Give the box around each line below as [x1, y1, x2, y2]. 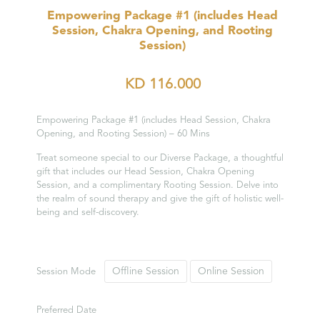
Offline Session [111, 266, 179, 276]
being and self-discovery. [36, 208, 139, 217]
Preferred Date [36, 306, 96, 316]
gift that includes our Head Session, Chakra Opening [36, 167, 254, 176]
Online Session [197, 266, 264, 276]
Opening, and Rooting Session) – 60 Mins [36, 129, 210, 139]
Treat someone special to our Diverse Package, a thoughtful [36, 154, 284, 163]
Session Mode [36, 266, 96, 276]
